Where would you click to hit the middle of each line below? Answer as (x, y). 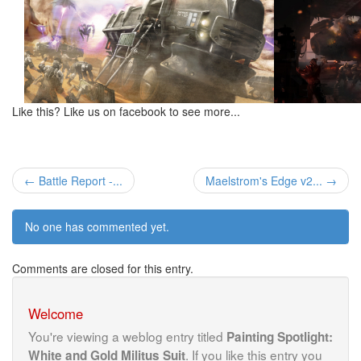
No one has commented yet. (97, 226)
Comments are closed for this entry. (103, 268)
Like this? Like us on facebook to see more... (126, 111)
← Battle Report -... (73, 180)
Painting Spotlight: (280, 337)
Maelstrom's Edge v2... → (271, 180)
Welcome (56, 313)
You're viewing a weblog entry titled (127, 336)
